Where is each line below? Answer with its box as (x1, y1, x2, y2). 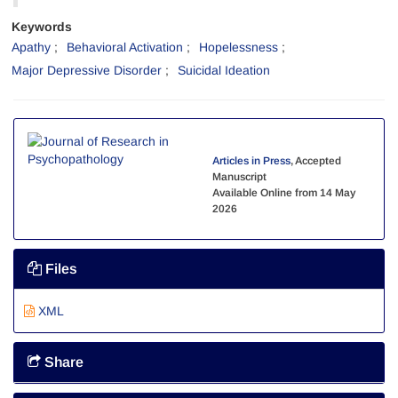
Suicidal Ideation (178, 63, 270, 77)
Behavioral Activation (67, 40, 183, 54)
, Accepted (291, 155, 341, 167)
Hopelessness (199, 40, 278, 54)
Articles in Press (212, 155, 291, 167)
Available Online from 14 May (212, 187, 355, 199)
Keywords (12, 20, 72, 34)
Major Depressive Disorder (12, 63, 162, 77)
